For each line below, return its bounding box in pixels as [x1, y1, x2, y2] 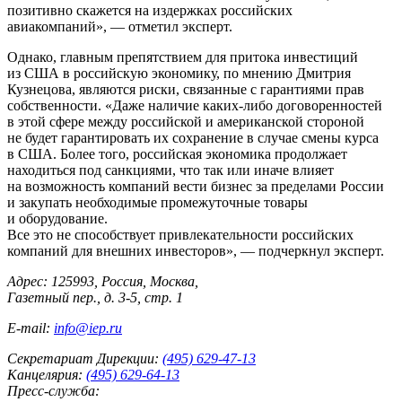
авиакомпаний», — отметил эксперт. [7, 18, 232, 34]
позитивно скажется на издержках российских [7, 2, 293, 18]
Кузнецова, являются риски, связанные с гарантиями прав [7, 81, 364, 97]
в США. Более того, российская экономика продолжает [7, 145, 347, 162]
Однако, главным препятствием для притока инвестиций [7, 48, 358, 65]
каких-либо [203, 97, 273, 113]
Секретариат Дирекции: [7, 350, 159, 366]
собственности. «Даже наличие [7, 97, 203, 113]
